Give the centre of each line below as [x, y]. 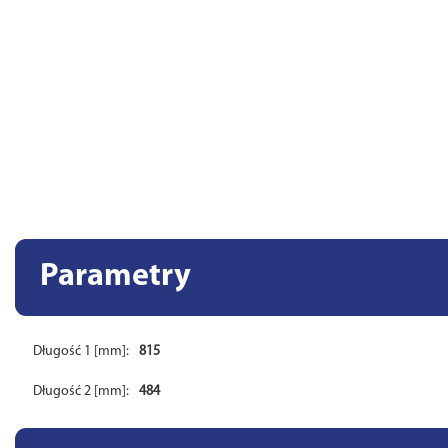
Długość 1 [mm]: [81, 351]
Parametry [115, 277]
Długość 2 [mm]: [81, 391]
